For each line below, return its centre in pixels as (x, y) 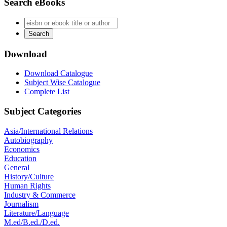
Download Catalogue (59, 73)
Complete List (47, 92)
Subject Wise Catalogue (62, 83)
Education (20, 158)
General (17, 167)
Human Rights (27, 185)
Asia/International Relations (48, 131)
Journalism (21, 204)
